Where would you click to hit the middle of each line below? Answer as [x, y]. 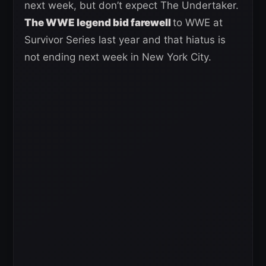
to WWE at [198, 22]
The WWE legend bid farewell [99, 22]
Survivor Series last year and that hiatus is [125, 39]
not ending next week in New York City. [118, 57]
